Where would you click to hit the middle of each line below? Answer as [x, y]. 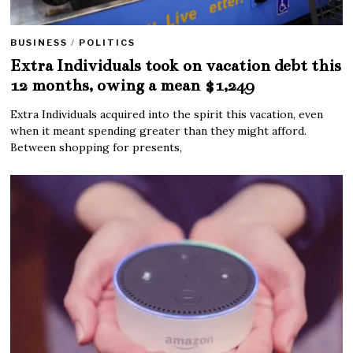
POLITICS [108, 43]
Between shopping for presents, [97, 148]
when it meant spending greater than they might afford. [159, 131]
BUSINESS [39, 43]
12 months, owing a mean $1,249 [132, 85]
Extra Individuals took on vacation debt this [176, 66]
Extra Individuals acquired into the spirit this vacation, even [167, 115]
